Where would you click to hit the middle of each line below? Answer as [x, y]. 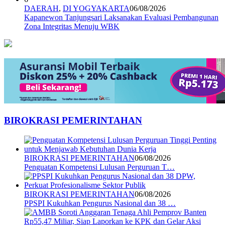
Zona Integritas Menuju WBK [72, 27]
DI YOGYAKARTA [96, 9]
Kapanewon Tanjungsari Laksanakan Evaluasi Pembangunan [121, 18]
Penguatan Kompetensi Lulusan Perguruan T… [99, 167]
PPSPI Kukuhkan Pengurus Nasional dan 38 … [100, 203]
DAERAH [41, 9]
